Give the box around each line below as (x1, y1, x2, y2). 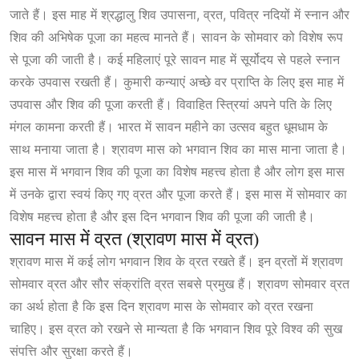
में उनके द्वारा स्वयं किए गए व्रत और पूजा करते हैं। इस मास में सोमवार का (10, 186, 347, 203)
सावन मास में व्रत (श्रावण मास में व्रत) (10, 228, 259, 250)
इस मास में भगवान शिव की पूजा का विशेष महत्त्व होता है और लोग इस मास (10, 163, 345, 180)
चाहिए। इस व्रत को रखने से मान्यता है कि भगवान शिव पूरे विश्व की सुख (10, 321, 342, 337)
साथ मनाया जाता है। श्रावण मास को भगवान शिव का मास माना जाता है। (10, 141, 347, 158)
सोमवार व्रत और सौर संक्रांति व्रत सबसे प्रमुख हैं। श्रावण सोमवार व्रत (10, 276, 349, 292)
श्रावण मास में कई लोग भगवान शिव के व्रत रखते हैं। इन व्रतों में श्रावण (10, 253, 343, 270)
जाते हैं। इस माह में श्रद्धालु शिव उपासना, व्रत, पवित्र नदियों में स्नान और (10, 6, 349, 23)
